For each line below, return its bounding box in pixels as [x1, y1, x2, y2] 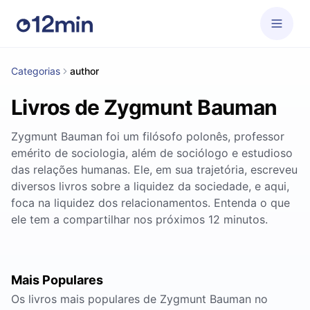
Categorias [11, 65, 60, 77]
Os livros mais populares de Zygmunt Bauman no [11, 292, 268, 306]
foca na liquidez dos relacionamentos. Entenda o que [11, 196, 290, 210]
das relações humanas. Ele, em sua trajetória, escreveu [11, 163, 298, 176]
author [70, 65, 99, 77]
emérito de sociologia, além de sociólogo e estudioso [11, 146, 293, 160]
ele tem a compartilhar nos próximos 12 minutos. [11, 212, 268, 226]
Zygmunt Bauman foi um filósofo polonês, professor [11, 129, 284, 143]
